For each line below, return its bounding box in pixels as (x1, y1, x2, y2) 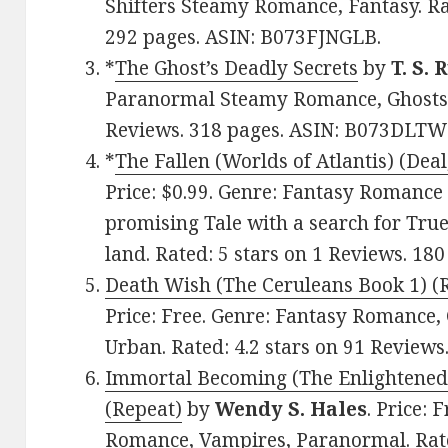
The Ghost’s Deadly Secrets (115, 55, 359, 82)
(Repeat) (105, 396, 183, 423)
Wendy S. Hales (215, 396, 368, 423)
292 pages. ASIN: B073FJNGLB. (105, 24, 382, 51)
